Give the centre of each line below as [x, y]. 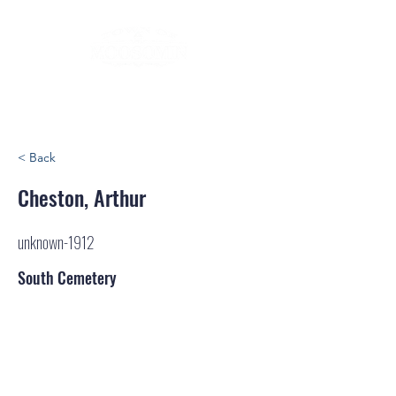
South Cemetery [67, 278]
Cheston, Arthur [82, 197]
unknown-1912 [56, 242]
